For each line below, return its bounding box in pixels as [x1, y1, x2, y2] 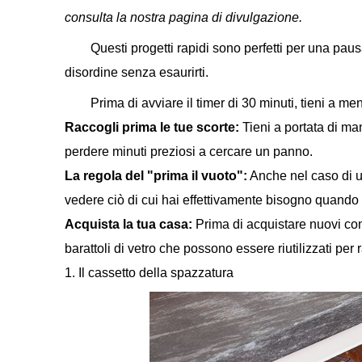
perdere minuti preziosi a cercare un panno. [65, 145, 313, 158]
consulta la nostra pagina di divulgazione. [65, 11, 302, 24]
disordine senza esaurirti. [65, 65, 208, 79]
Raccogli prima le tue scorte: [65, 120, 239, 134]
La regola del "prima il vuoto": [65, 169, 247, 183]
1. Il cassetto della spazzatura [65, 266, 234, 280]
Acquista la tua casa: [65, 217, 192, 231]
